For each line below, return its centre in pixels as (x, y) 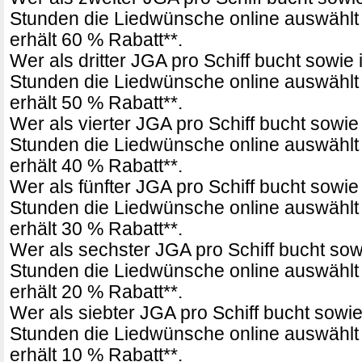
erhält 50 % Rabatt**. (96, 103)
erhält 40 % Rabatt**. (96, 166)
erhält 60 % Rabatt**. (96, 40)
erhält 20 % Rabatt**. (96, 292)
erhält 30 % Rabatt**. (96, 229)
